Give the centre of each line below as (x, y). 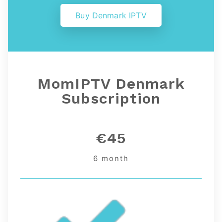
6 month (111, 159)
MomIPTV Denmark (111, 84)
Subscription (111, 99)
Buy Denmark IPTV (111, 16)
